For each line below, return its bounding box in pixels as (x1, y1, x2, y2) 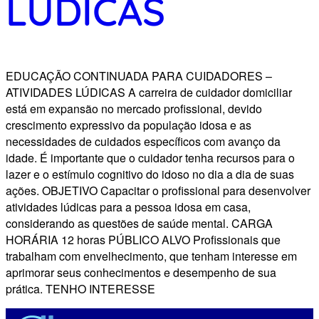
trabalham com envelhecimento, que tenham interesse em (6, 248, 297, 265)
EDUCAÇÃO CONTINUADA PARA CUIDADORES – (6, 68, 272, 85)
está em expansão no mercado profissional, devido (6, 100, 262, 117)
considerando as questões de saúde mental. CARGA (6, 215, 273, 232)
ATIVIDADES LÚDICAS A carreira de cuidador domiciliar (6, 84, 292, 101)
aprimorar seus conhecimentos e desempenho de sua (6, 264, 276, 281)
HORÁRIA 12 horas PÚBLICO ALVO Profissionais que (6, 231, 281, 249)
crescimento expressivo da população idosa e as (6, 117, 251, 134)
